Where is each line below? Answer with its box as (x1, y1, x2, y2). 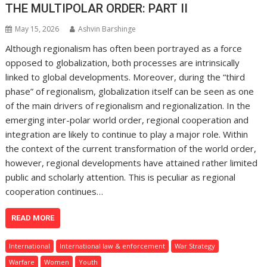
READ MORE (11, 213, 55, 223)
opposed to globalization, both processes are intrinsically (5, 57, 240, 69)
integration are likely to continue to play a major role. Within (5, 128, 249, 141)
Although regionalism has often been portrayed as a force (5, 42, 243, 55)
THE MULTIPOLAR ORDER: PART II (5, 1, 188, 16)
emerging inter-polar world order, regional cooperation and (5, 114, 249, 126)
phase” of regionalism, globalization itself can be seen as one (5, 85, 254, 98)
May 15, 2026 (15, 24, 60, 35)
